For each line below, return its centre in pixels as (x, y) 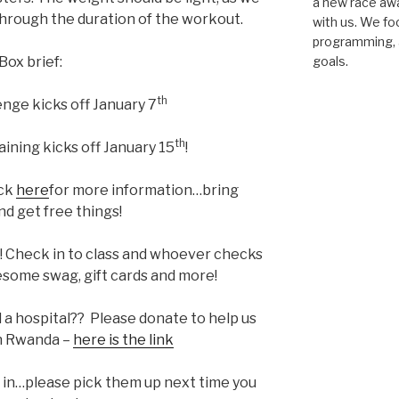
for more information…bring (144, 191)
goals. (330, 61)
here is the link (124, 340)
